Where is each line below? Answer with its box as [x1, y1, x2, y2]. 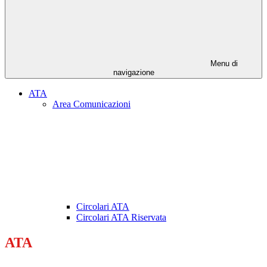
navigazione [113, 68, 154, 77]
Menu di [208, 59, 238, 69]
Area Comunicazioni [52, 99, 131, 110]
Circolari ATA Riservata [76, 212, 166, 223]
